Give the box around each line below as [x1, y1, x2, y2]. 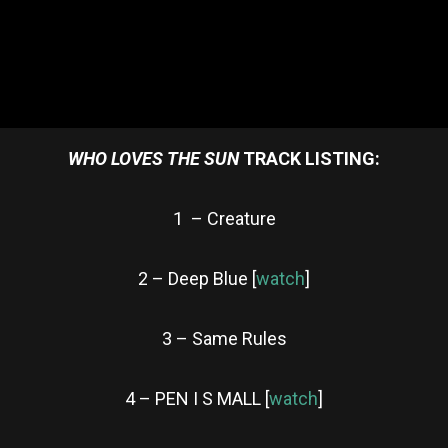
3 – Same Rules [161, 327, 287, 349]
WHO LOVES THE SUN [68, 147, 243, 169]
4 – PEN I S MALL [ [125, 387, 269, 409]
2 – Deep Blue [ [138, 267, 256, 289]
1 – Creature [172, 207, 276, 229]
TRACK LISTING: [243, 147, 380, 169]
